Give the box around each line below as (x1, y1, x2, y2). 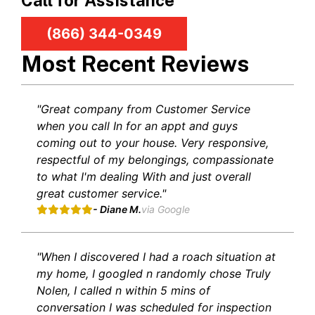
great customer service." (37, 186, 166, 201)
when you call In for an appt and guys (37, 119, 238, 134)
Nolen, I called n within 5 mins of (37, 283, 210, 298)
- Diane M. (93, 203, 141, 216)
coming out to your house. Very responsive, (37, 136, 269, 150)
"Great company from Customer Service (37, 102, 250, 117)
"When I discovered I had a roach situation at (37, 250, 276, 264)
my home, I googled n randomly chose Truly (37, 266, 271, 281)
